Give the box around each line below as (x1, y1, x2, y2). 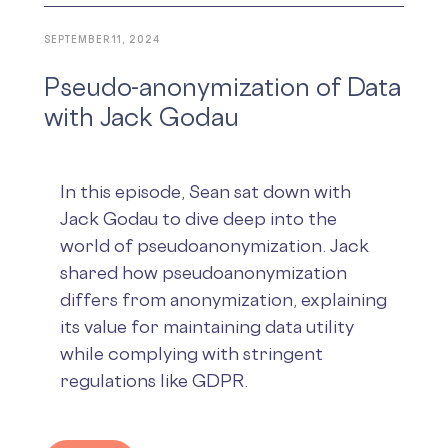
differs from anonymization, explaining (60, 288, 387, 310)
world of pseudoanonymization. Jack (60, 234, 369, 256)
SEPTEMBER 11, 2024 (44, 32, 160, 46)
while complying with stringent (60, 342, 323, 364)
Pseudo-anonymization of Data (44, 71, 402, 102)
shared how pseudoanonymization (60, 261, 347, 283)
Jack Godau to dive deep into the (60, 207, 337, 229)
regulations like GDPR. (60, 369, 248, 391)
